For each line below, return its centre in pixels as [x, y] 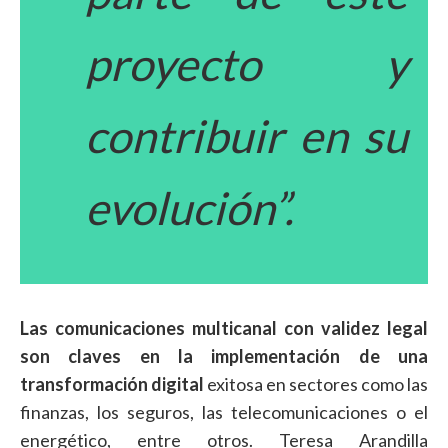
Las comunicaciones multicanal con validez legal [224, 328]
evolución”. [189, 208]
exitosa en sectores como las [316, 384]
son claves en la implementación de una [224, 356]
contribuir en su [246, 136]
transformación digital [112, 384]
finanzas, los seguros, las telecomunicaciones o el [224, 412]
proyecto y [246, 64]
